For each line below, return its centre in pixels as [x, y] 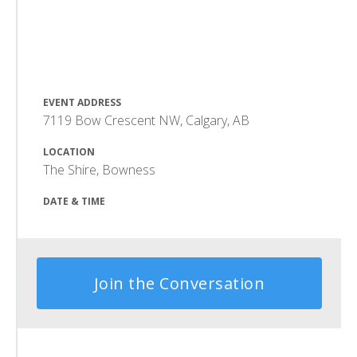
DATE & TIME [74, 201]
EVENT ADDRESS [82, 102]
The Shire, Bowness [99, 170]
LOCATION [69, 152]
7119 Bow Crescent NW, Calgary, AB [146, 120]
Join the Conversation [179, 283]
